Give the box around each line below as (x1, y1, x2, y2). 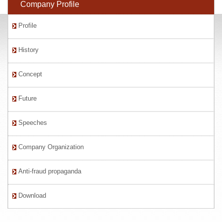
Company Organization (18, 143, 84, 151)
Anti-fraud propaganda (18, 167, 81, 175)
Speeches (18, 119, 47, 127)
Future (18, 95, 37, 103)
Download (18, 192, 46, 200)
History (18, 46, 39, 54)
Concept (18, 70, 42, 78)
